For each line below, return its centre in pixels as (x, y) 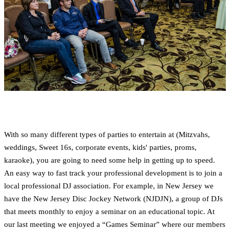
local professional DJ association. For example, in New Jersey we (109, 186)
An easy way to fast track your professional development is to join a (113, 173)
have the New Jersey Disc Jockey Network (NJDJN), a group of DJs (113, 198)
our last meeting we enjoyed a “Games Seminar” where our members (115, 224)
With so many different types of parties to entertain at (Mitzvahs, (107, 134)
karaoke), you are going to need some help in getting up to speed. (110, 160)
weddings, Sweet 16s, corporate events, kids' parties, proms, (100, 147)
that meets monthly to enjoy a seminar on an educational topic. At (109, 211)
